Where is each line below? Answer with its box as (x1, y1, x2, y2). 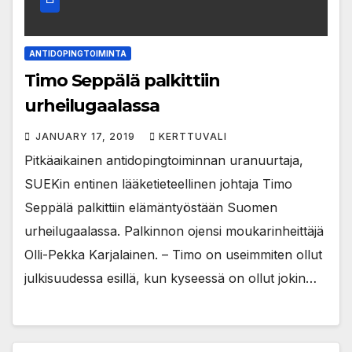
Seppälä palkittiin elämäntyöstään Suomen (24, 199, 277, 215)
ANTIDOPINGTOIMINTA (29, 48, 126, 58)
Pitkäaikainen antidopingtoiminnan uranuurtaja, (24, 152, 303, 168)
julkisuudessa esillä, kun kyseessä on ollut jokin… (24, 269, 317, 286)
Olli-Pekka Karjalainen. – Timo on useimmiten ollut (24, 246, 322, 262)
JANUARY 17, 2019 (35, 130, 138, 142)
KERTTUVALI (159, 130, 227, 142)
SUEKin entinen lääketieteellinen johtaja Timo (24, 175, 292, 192)
